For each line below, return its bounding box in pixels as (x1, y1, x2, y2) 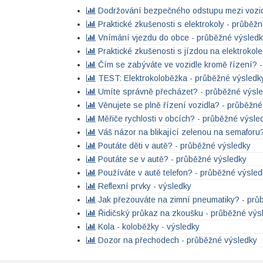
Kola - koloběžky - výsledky (96, 222, 200, 231)
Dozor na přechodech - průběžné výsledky (96, 235, 257, 245)
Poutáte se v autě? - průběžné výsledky (96, 154, 247, 164)
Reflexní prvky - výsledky (96, 181, 191, 191)
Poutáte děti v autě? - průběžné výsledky (96, 141, 251, 150)
